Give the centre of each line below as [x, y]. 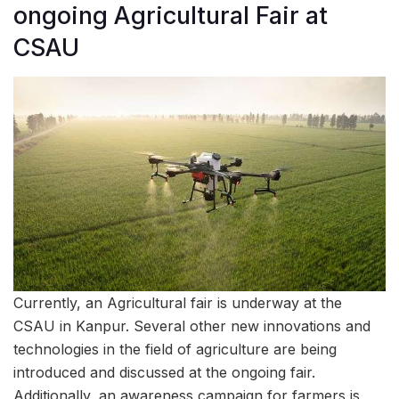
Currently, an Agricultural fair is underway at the [178, 303]
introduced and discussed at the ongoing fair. [164, 373]
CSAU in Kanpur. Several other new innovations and [192, 326]
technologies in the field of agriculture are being [175, 350]
